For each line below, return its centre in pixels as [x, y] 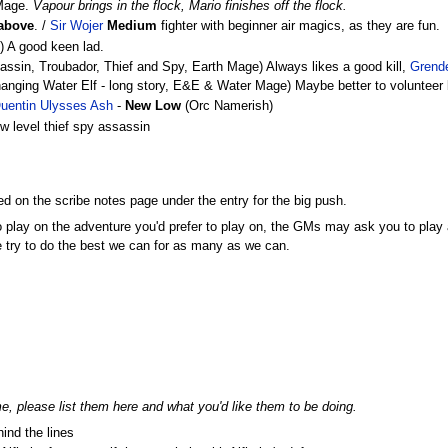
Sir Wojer [77, 26]
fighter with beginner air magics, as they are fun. [299, 26]
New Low [153, 106]
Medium [132, 26]
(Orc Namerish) [227, 106]
